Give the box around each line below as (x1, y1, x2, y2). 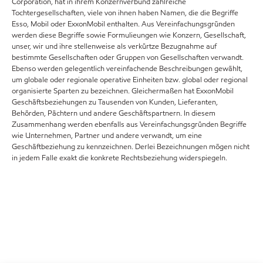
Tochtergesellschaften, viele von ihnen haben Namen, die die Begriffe (12, 8, 238, 18)
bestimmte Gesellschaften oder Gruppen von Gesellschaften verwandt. (12, 52, 244, 63)
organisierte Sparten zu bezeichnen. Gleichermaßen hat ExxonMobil (12, 86, 234, 96)
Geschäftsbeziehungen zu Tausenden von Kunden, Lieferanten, (12, 97, 218, 107)
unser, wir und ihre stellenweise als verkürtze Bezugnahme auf (12, 41, 217, 52)
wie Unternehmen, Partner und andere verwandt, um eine (12, 130, 202, 141)
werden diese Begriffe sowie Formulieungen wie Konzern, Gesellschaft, (12, 30, 246, 41)
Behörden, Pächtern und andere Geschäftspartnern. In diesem (12, 108, 215, 119)
